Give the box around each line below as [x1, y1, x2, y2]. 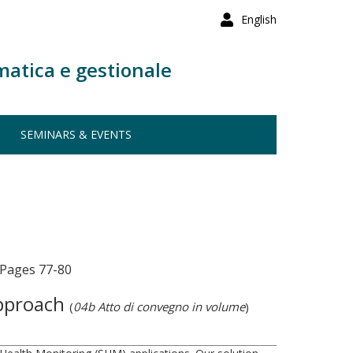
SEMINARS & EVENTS [20, 127, 132, 142]
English [241, 12, 277, 27]
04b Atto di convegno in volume [73, 299, 245, 314]
